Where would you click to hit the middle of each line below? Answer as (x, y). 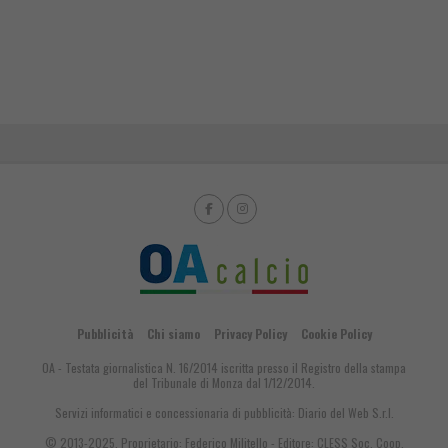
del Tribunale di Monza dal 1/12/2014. (224, 382)
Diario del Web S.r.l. (345, 412)
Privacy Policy (250, 333)
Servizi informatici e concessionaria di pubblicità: (176, 412)
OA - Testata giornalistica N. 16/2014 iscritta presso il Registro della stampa (224, 367)
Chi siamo (173, 333)
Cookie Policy (336, 333)
